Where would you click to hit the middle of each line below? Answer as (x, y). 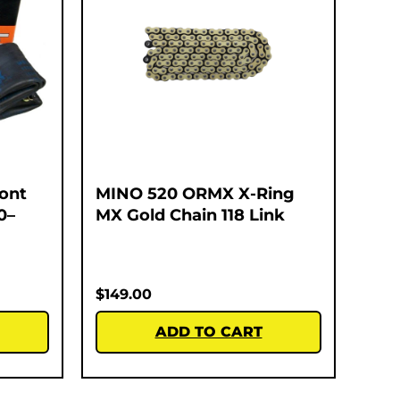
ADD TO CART (208, 331)
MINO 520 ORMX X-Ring (195, 193)
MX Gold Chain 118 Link (190, 215)
